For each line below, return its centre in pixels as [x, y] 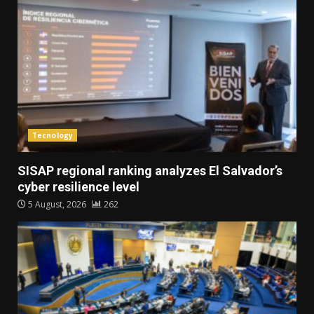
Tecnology [53, 136]
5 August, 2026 [57, 205]
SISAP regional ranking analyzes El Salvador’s [150, 171]
